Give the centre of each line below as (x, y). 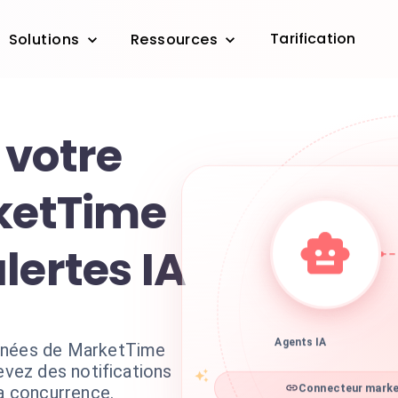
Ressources (174, 40)
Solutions (44, 40)
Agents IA (301, 348)
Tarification (313, 39)
